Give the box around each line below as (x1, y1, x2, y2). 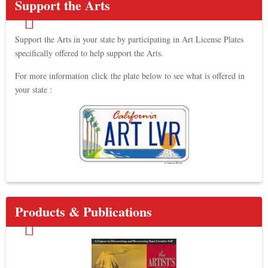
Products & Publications (15, 202, 152, 221)
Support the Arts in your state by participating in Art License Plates (15, 33, 243, 45)
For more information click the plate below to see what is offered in (15, 70, 245, 81)
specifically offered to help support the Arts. (15, 47, 163, 59)
